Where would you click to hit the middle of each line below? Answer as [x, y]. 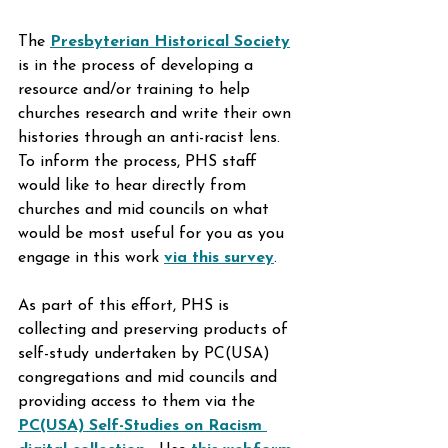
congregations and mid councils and [150, 378]
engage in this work [91, 258]
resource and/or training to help [136, 90]
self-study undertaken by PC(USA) [146, 354]
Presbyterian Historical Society [170, 42]
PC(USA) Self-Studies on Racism [142, 426]
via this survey [219, 258]
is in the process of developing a [138, 66]
